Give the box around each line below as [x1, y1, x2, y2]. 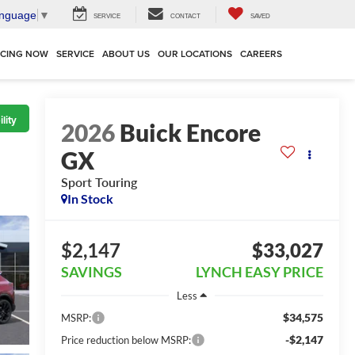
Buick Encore [119, 118, 261, 147]
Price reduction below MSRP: [60, 333, 191, 346]
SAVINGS [60, 263, 122, 281]
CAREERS [240, 47, 282, 61]
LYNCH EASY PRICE [196, 263, 323, 281]
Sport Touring [60, 174, 137, 190]
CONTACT [170, 13, 200, 21]
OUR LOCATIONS [158, 47, 232, 61]
